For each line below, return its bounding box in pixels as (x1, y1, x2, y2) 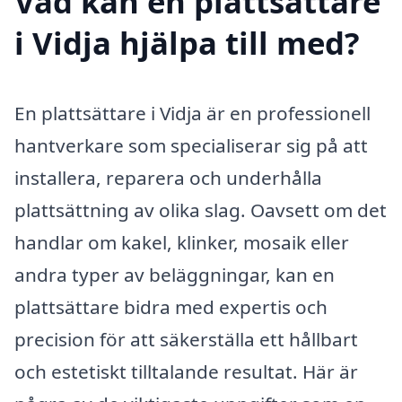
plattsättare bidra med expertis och (14, 294, 328, 320)
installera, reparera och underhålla (14, 165, 322, 191)
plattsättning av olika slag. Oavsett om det (14, 197, 387, 223)
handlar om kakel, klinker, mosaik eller (14, 230, 349, 256)
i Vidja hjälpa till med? (14, 22, 360, 65)
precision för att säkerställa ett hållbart (14, 327, 358, 353)
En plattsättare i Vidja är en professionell (14, 100, 371, 127)
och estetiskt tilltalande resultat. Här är (14, 359, 358, 385)
